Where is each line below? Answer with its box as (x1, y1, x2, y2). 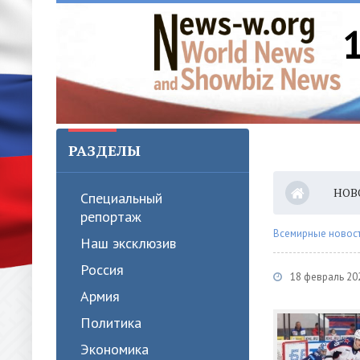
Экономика (80, 340, 149, 358)
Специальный (80, 189, 162, 207)
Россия (80, 260, 124, 279)
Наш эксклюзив (80, 234, 176, 252)
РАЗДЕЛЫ (68, 141, 141, 160)
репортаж (80, 207, 141, 226)
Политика (80, 313, 141, 332)
